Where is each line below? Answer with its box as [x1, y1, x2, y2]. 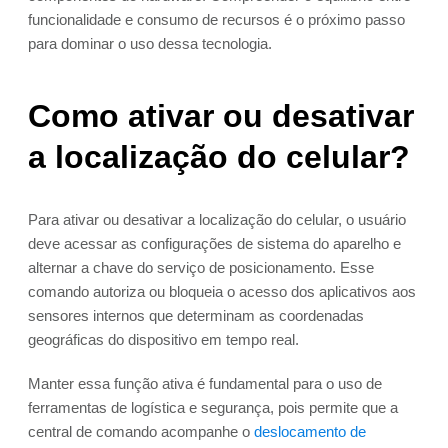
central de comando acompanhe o [28, 423, 254, 441]
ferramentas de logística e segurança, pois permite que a [28, 399, 398, 417]
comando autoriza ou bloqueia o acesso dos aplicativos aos [28, 283, 416, 301]
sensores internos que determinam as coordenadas [28, 307, 364, 325]
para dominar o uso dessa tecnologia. [28, 35, 272, 53]
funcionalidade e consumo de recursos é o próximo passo [28, 11, 405, 29]
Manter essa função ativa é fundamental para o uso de [28, 375, 382, 393]
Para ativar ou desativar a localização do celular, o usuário [28, 211, 406, 229]
